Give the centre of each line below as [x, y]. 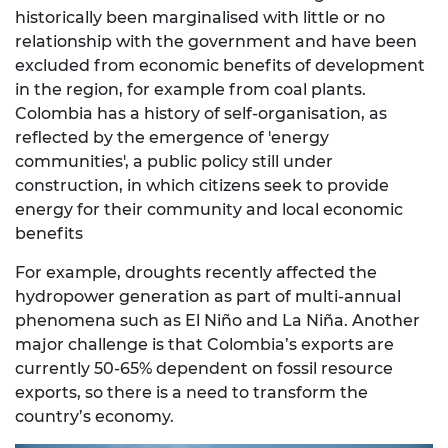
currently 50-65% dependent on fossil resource [204, 369]
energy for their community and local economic [209, 210]
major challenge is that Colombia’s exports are [204, 345]
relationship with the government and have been [216, 42]
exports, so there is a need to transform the [191, 393]
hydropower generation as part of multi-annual [208, 297]
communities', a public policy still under [174, 162]
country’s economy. [98, 417]
